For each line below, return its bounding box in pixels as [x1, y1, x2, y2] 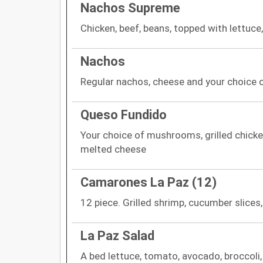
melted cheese [80, 143, 146, 155]
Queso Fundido [80, 107, 167, 122]
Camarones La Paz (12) [80, 174, 217, 190]
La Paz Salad [80, 228, 154, 243]
